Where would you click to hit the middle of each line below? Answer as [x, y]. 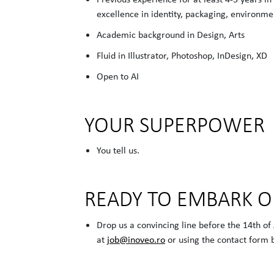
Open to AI [118, 76]
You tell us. [118, 150]
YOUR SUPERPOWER [175, 125]
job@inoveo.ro [136, 239]
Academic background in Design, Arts [171, 35]
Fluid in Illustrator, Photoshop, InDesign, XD [182, 55]
